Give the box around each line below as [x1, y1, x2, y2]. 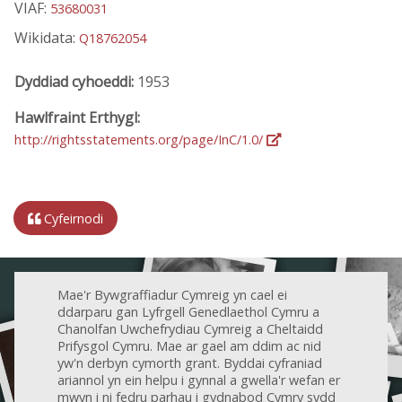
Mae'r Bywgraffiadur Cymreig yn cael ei [57, 285, 287, 303]
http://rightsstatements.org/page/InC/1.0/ [14, 130, 267, 148]
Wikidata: [14, 28, 79, 48]
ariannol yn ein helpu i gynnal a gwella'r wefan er [57, 371, 340, 389]
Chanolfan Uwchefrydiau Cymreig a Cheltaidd [57, 319, 323, 337]
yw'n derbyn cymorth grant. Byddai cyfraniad [57, 354, 322, 371]
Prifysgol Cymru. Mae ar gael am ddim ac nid [57, 336, 321, 354]
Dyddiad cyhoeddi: [14, 71, 137, 92]
